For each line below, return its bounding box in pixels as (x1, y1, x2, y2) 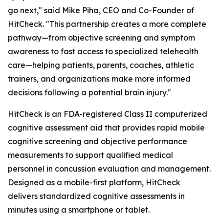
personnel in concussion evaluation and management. (8, 164, 211, 174)
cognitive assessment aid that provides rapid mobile (8, 123, 205, 133)
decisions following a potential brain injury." (8, 88, 171, 98)
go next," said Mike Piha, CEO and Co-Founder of (8, 5, 194, 16)
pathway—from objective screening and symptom (8, 33, 195, 43)
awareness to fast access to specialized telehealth (8, 46, 198, 57)
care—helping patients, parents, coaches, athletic (8, 60, 194, 70)
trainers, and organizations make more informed (8, 74, 191, 84)
